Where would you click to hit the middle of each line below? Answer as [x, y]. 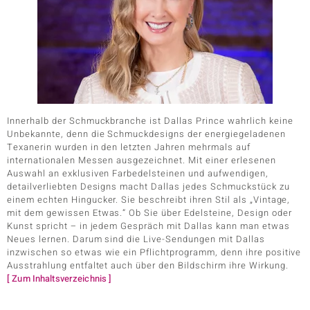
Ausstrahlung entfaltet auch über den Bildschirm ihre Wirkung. [148, 265]
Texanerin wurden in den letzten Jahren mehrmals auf [129, 147]
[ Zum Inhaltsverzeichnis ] [60, 279]
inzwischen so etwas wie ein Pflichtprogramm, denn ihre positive [154, 252]
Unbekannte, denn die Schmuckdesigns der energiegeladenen [146, 134]
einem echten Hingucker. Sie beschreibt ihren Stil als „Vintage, [149, 200]
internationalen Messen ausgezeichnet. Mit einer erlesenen [142, 160]
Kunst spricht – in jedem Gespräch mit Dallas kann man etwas [148, 226]
